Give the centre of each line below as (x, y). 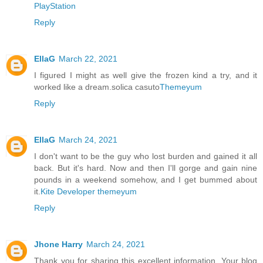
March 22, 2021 (88, 59)
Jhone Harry (58, 245)
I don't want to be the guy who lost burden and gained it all (146, 156)
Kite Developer (68, 192)
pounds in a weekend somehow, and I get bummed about (146, 180)
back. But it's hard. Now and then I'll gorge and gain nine (146, 168)
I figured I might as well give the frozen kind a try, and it (146, 75)
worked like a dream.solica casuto (97, 87)
